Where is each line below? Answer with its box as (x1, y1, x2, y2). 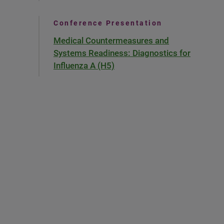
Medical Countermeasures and (53, 35, 169, 45)
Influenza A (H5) (53, 60, 114, 70)
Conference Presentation (53, 19, 162, 27)
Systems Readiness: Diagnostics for (53, 48, 190, 58)
